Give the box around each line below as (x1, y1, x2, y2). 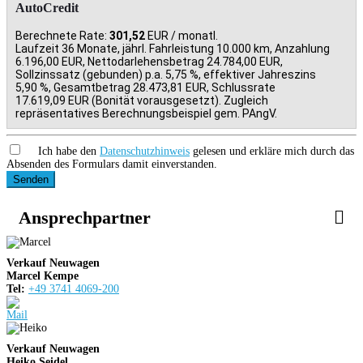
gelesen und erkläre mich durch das (190, 145, 354, 158)
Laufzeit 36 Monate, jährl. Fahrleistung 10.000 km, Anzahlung (15, 42, 330, 56)
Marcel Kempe (6, 270, 79, 283)
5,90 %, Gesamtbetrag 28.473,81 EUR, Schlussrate (15, 81, 275, 95)
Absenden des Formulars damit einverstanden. (6, 158, 217, 171)
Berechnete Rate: (15, 29, 109, 43)
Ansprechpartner (19, 207, 151, 228)
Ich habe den (38, 145, 100, 158)
